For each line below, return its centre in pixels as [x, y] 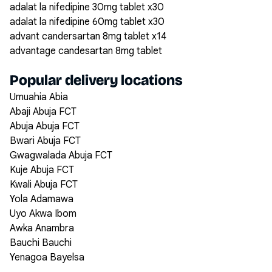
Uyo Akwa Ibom [43, 214]
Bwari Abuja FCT [45, 141]
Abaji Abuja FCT [43, 112]
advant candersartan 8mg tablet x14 [88, 36]
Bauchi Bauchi [41, 243]
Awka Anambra [42, 228]
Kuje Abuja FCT [42, 170]
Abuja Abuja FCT [45, 126]
